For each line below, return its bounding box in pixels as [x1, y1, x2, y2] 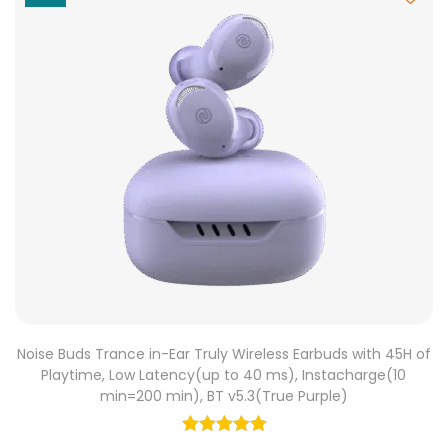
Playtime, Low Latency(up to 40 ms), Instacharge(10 [41, 365, 407, 385]
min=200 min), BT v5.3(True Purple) [99, 386, 348, 406]
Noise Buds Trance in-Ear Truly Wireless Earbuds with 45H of [16, 344, 431, 364]
